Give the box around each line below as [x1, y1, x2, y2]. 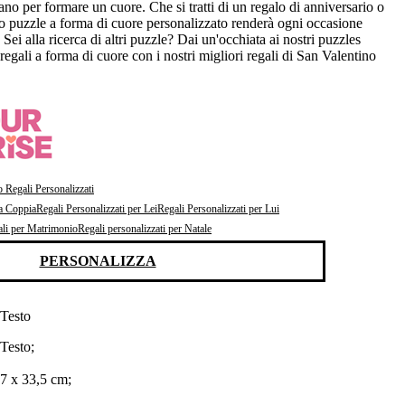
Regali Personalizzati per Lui [157, 202, 279, 216]
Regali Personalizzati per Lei [36, 202, 157, 216]
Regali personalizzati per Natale [78, 222, 212, 236]
